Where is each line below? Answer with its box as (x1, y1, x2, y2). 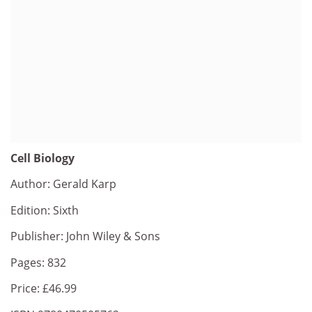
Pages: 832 (10, 254, 66, 270)
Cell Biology (10, 150, 75, 166)
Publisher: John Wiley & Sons (10, 228, 160, 244)
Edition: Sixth (10, 202, 79, 218)
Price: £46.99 (10, 281, 77, 296)
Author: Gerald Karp (10, 176, 116, 192)
